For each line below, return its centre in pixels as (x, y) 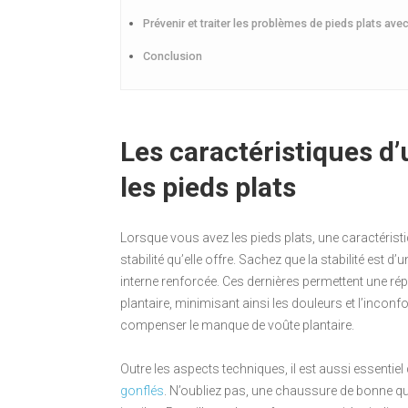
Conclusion (173, 56)
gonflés (142, 390)
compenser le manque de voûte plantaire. (237, 325)
